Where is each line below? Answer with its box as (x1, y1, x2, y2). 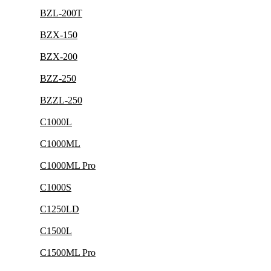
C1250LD (40, 204, 79, 214)
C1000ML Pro (40, 160, 96, 171)
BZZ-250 (40, 73, 76, 83)
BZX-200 (40, 51, 77, 62)
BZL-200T (40, 8, 82, 18)
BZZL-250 (40, 95, 82, 105)
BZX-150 (40, 30, 77, 40)
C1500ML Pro (40, 247, 96, 258)
